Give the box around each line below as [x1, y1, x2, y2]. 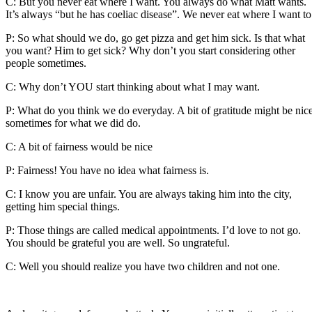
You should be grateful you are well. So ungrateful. [6, 236, 230, 249]
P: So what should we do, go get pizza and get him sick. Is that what [6, 31, 305, 44]
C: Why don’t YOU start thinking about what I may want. [6, 80, 260, 93]
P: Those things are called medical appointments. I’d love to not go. [6, 224, 301, 236]
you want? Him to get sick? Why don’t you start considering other [6, 44, 295, 56]
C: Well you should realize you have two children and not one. [6, 260, 280, 272]
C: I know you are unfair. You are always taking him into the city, [6, 187, 292, 200]
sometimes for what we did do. [6, 116, 141, 129]
